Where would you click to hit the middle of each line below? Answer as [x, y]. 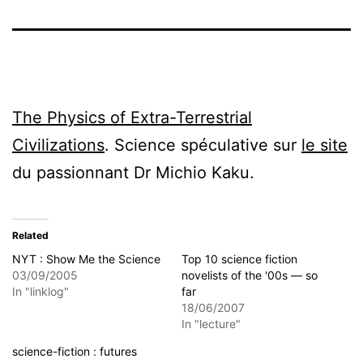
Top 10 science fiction [239, 258]
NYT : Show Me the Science [86, 258]
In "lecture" [211, 323]
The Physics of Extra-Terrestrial [132, 117]
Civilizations [58, 145]
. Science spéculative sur [203, 145]
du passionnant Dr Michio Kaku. [133, 172]
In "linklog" [41, 291]
